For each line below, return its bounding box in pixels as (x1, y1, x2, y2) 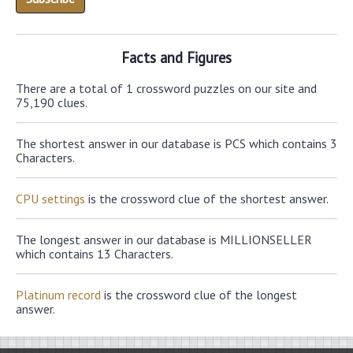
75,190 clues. (16, 95, 87, 110)
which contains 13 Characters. (16, 246, 173, 262)
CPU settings (16, 191, 85, 206)
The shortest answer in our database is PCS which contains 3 (16, 136, 337, 151)
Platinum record (16, 287, 101, 303)
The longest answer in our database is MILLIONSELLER (16, 232, 312, 247)
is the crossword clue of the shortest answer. (85, 191, 329, 206)
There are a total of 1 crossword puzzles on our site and (16, 80, 317, 96)
